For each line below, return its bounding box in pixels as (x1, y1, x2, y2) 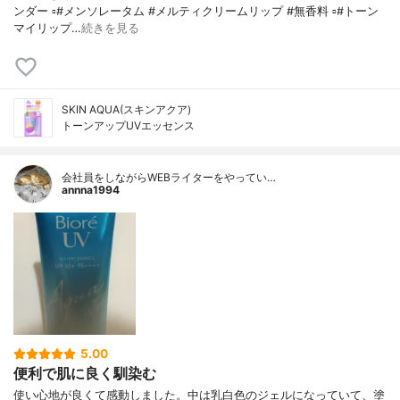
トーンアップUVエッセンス (62, 119, 195, 133)
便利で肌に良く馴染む (13, 364, 156, 383)
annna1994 (62, 183, 120, 197)
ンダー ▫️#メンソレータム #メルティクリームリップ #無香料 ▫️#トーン (13, 4, 379, 19)
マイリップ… (13, 21, 81, 36)
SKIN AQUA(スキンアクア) (62, 103, 191, 117)
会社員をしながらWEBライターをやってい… (62, 171, 276, 185)
